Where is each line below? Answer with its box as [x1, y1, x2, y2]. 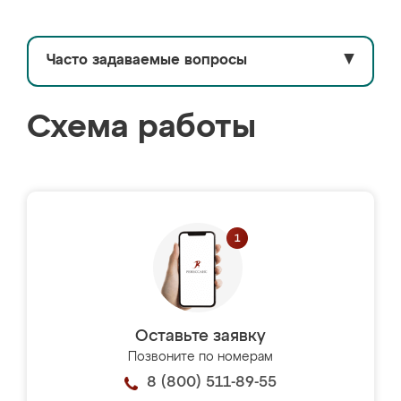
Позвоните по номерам [128, 351, 273, 363]
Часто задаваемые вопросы [47, 54, 247, 68]
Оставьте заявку [135, 328, 266, 345]
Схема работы [27, 112, 256, 144]
